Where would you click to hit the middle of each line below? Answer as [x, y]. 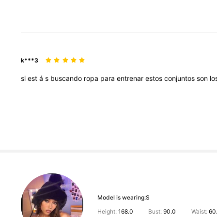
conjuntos [180, 78]
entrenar [131, 78]
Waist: [199, 211]
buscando [67, 78]
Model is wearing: [121, 197]
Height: [108, 211]
